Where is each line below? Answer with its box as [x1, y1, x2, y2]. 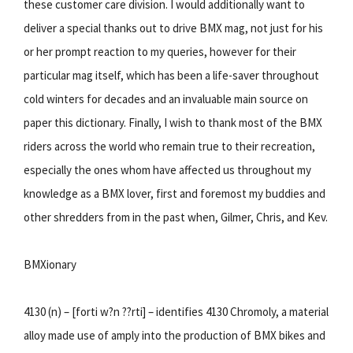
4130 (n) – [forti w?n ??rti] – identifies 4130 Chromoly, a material [24, 303, 329, 319]
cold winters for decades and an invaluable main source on [24, 91, 308, 106]
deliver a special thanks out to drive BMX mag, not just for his [24, 20, 323, 35]
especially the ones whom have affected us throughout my [24, 162, 311, 177]
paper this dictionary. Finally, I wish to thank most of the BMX [24, 114, 322, 130]
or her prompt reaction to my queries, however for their [24, 43, 296, 59]
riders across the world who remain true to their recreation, [24, 138, 315, 154]
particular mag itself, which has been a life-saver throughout [24, 67, 319, 83]
